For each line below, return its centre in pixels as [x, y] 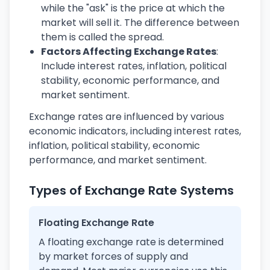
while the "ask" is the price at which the [133, 8]
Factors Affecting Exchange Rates [129, 52]
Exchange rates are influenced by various [127, 117]
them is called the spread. [102, 37]
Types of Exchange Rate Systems [131, 190]
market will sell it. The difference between [140, 23]
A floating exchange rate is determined [131, 242]
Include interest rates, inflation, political [134, 66]
